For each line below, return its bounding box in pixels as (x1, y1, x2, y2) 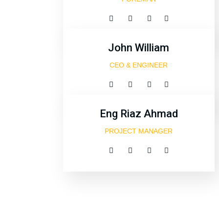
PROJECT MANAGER (105, 127, 173, 135)
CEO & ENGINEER (109, 61, 168, 69)
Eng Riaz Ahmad (99, 108, 178, 120)
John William (108, 42, 170, 54)
